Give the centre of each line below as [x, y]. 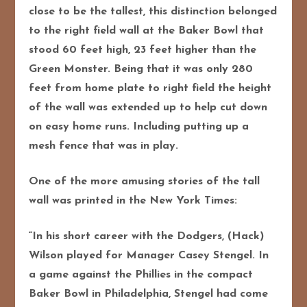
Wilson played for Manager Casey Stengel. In [149, 255]
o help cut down [226, 107]
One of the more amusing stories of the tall [145, 181]
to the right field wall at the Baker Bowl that [147, 30]
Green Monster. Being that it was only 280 [141, 69]
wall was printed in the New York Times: [133, 200]
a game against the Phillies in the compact [141, 274]
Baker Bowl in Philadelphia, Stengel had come [149, 294]
